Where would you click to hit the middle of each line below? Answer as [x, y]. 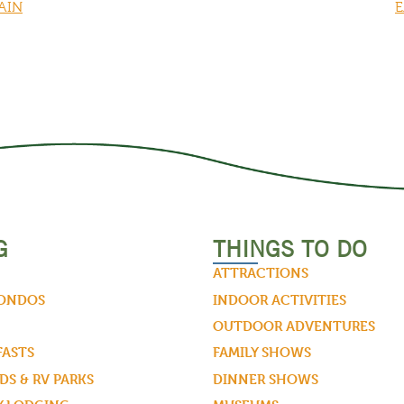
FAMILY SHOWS [262, 353]
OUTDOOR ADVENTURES [294, 326]
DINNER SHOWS [265, 379]
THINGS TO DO [289, 249]
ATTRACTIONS [260, 273]
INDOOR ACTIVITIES [279, 299]
